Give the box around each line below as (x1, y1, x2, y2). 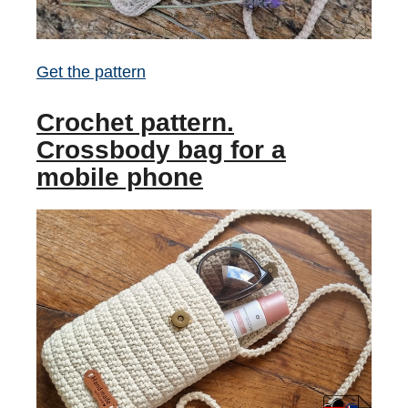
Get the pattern (36, 63, 146, 81)
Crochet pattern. (36, 108, 234, 137)
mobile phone (36, 163, 203, 191)
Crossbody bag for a (36, 136, 286, 164)
